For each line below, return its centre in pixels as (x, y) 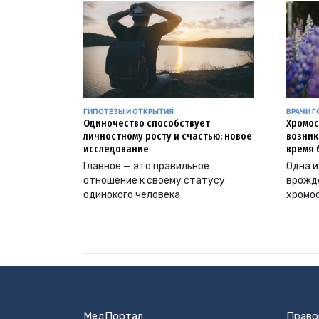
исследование (116, 150)
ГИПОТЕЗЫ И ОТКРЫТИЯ (129, 111)
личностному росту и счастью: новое (168, 137)
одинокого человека (132, 195)
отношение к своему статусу (154, 181)
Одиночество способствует (147, 124)
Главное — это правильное (146, 167)
